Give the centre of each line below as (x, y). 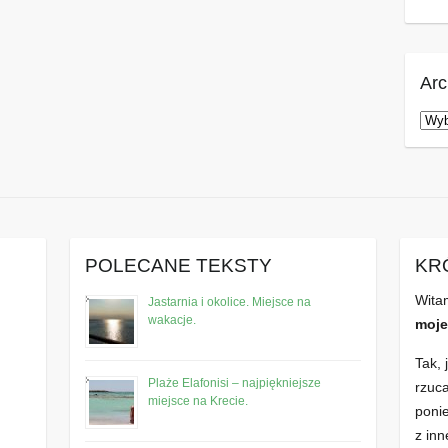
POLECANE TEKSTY (179, 265)
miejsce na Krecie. (198, 400)
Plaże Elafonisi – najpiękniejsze (235, 382)
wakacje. (172, 319)
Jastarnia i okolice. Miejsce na (230, 301)
